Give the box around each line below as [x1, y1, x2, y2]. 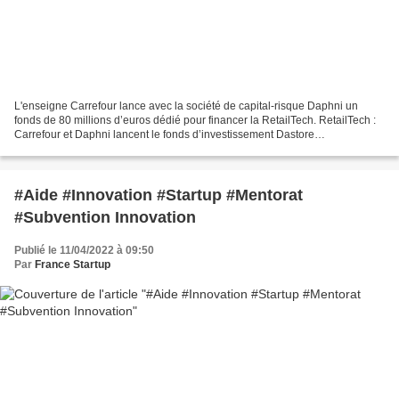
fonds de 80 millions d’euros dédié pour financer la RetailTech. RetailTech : [14, 113, 376, 126]
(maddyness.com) [14, 142, 101, 155]
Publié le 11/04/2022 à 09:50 [14, 243, 154, 256]
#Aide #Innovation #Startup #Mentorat [14, 185, 303, 204]
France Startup [35, 257, 110, 271]
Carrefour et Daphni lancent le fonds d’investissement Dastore [14, 127, 314, 141]
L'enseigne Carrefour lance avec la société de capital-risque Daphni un [14, 99, 358, 112]
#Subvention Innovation [14, 208, 196, 226]
